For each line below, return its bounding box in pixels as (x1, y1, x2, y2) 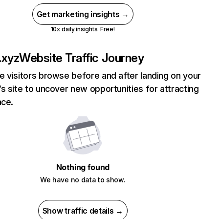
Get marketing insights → (36, 9, 129, 19)
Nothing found (56, 162, 109, 172)
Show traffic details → (42, 206, 123, 216)
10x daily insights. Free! (50, 25, 115, 33)
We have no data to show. (40, 175, 126, 184)
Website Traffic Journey (19, 51, 144, 65)
